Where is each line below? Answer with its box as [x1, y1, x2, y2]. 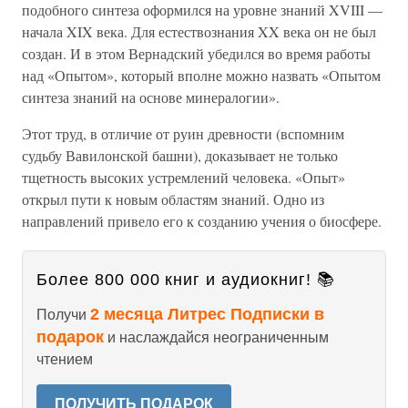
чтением [36, 352, 93, 367]
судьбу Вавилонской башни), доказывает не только [22, 146, 338, 165]
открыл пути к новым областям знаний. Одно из [22, 189, 324, 209]
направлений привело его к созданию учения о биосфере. [22, 211, 382, 230]
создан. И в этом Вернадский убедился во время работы [22, 44, 371, 63]
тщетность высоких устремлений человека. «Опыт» [22, 168, 345, 187]
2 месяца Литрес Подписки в [90, 305, 324, 323]
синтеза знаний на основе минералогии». [22, 87, 280, 107]
